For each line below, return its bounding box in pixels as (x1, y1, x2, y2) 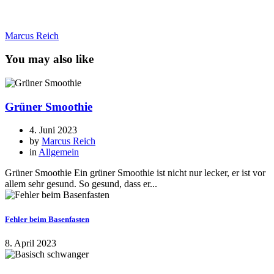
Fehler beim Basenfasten (5, 214, 89, 224)
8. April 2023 (5, 237, 56, 248)
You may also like (5, 53, 94, 66)
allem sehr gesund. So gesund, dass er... (5, 179, 157, 190)
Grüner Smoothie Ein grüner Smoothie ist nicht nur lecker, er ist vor (5, 168, 265, 179)
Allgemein (39, 147, 79, 158)
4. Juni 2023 (29, 125, 77, 136)
